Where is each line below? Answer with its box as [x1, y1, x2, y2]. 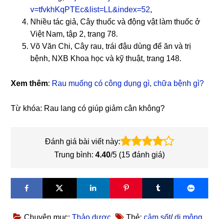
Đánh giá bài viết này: [45, 137, 120, 146]
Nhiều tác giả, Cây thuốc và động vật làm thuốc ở [30, 17, 201, 26]
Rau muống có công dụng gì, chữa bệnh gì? [52, 79, 204, 88]
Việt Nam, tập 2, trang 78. [30, 29, 118, 38]
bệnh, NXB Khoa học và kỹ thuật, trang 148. [30, 54, 182, 63]
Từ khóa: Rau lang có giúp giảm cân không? [11, 104, 165, 112]
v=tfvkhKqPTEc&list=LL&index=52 [30, 5, 151, 14]
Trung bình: [54, 150, 95, 159]
